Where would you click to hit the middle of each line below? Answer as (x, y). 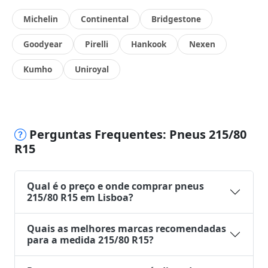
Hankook (149, 44)
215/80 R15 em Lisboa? (80, 197)
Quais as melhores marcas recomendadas (127, 229)
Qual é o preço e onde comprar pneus (115, 186)
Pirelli (97, 44)
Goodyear (43, 44)
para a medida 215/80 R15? (90, 240)
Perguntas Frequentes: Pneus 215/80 (136, 134)
